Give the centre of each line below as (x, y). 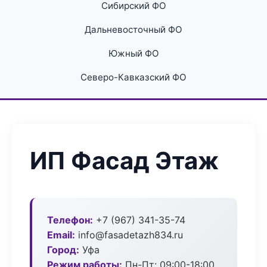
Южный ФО (133, 53)
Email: (61, 235)
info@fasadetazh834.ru (129, 235)
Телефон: (70, 220)
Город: (63, 250)
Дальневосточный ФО (133, 30)
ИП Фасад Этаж (124, 161)
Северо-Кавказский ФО (133, 77)
